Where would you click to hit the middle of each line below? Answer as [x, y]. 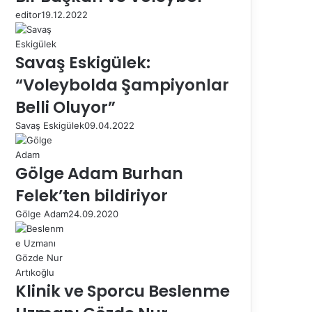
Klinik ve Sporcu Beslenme [123, 291]
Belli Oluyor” [65, 107]
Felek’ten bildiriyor [92, 195]
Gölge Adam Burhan [99, 173]
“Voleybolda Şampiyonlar [122, 85]
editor [28, 14]
